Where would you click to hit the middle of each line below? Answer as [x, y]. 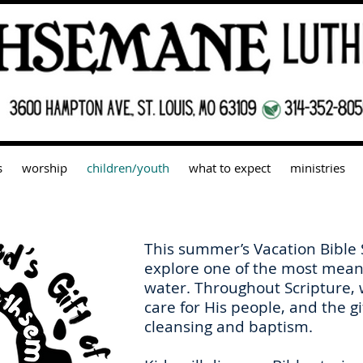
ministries [317, 168]
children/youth [128, 168]
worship [44, 168]
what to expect [229, 168]
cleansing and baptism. [228, 327]
